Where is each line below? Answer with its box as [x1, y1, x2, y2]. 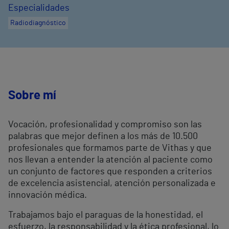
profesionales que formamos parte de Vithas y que [8, 144, 212, 153]
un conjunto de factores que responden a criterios [8, 167, 212, 176]
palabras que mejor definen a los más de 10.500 [8, 132, 198, 141]
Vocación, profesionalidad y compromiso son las [8, 120, 202, 129]
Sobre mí [8, 89, 56, 102]
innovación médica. [8, 191, 87, 200]
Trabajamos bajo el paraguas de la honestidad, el [8, 211, 203, 220]
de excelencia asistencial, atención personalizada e [8, 179, 216, 188]
